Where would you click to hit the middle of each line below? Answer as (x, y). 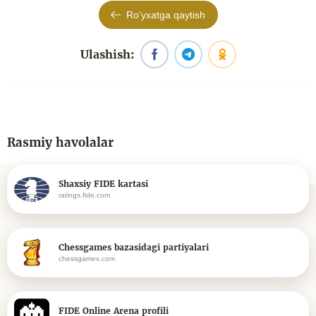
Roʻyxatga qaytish (165, 15)
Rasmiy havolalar (60, 142)
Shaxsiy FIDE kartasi (103, 184)
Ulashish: (107, 54)
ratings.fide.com (84, 195)
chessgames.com (87, 259)
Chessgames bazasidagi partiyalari (134, 247)
